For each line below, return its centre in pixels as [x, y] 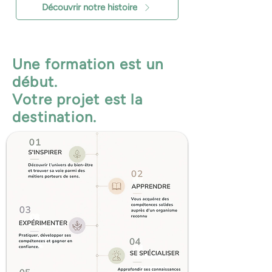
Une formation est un [88, 64]
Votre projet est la [77, 99]
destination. [55, 117]
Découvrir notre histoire [90, 7]
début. [35, 82]
